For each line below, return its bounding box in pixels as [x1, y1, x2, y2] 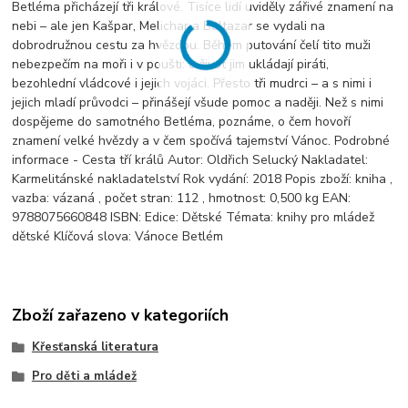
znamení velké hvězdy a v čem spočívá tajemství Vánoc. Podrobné [12, 131, 391, 149]
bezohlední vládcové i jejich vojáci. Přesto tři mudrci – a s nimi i [12, 74, 372, 92]
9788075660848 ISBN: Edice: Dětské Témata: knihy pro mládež [12, 208, 375, 226]
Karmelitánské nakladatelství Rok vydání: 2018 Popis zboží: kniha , [12, 169, 393, 188]
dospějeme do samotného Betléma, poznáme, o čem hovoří [12, 112, 352, 130]
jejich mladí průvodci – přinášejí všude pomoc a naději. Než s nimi [12, 93, 384, 111]
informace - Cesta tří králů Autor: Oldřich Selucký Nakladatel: [12, 150, 369, 168]
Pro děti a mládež [31, 368, 137, 385]
